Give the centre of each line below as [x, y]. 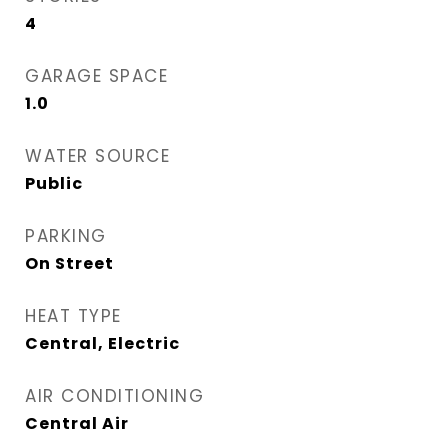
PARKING [66, 236]
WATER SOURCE [97, 156]
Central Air [77, 424]
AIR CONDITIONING [114, 396]
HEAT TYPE [73, 316]
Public [54, 184]
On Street [69, 264]
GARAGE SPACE [96, 76]
